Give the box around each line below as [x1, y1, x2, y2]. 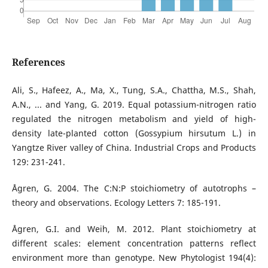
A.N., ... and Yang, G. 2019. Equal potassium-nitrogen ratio [11, 99, 257, 110]
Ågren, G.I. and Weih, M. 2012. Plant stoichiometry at [11, 223, 257, 235]
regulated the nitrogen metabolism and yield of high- [11, 113, 257, 124]
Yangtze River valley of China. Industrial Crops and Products [11, 142, 257, 153]
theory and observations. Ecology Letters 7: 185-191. [11, 197, 221, 209]
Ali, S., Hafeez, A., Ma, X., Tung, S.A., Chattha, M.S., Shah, [11, 84, 257, 96]
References [11, 55, 65, 69]
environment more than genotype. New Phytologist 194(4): [11, 252, 257, 264]
